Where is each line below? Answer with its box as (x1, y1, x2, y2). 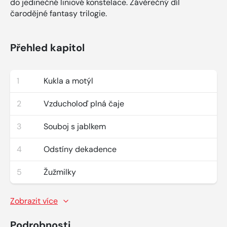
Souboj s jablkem (44, 121, 106, 132)
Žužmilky (44, 166, 76, 177)
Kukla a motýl (44, 75, 93, 86)
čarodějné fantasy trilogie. (10, 8, 107, 19)
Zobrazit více (10, 195, 58, 206)
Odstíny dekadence (44, 143, 117, 155)
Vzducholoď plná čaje (44, 98, 124, 109)
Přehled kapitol (10, 41, 85, 54)
